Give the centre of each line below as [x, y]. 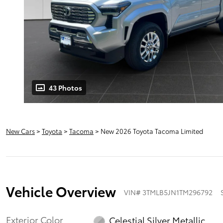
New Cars [20, 131]
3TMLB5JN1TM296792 [177, 192]
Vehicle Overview [61, 191]
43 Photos [65, 88]
